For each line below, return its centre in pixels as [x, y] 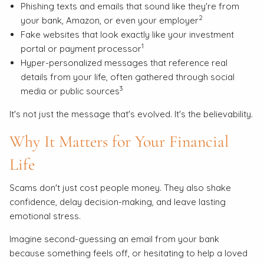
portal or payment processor [81, 49]
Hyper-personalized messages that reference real [124, 63]
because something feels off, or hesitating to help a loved [129, 253]
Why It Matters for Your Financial [119, 142]
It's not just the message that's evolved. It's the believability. [131, 114]
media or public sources [70, 91]
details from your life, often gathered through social [127, 77]
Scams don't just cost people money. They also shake [121, 187]
